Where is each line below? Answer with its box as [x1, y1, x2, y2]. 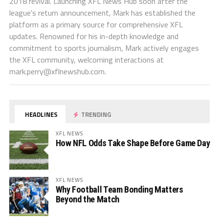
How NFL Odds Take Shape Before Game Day [55, 137, 210, 148]
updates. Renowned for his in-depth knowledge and [9, 30, 178, 42]
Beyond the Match [55, 194, 119, 204]
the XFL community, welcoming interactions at [9, 53, 164, 66]
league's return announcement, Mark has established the [9, 6, 196, 19]
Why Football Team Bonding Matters [55, 184, 183, 195]
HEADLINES [23, 109, 58, 119]
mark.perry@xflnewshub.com [9, 65, 105, 77]
